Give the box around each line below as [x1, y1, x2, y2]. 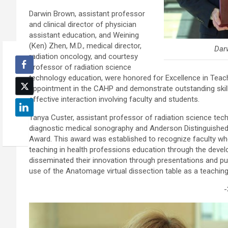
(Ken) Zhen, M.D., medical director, [29, 41, 141, 50]
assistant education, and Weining [29, 30, 139, 40]
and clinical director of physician [29, 19, 136, 29]
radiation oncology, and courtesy [29, 51, 138, 61]
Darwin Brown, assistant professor [29, 9, 145, 18]
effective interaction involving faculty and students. [29, 94, 199, 104]
